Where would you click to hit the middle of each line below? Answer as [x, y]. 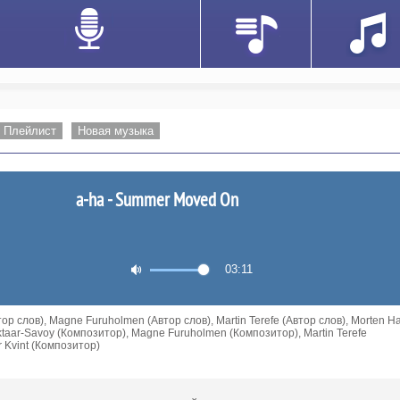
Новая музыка [115, 131]
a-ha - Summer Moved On [157, 200]
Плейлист [29, 131]
